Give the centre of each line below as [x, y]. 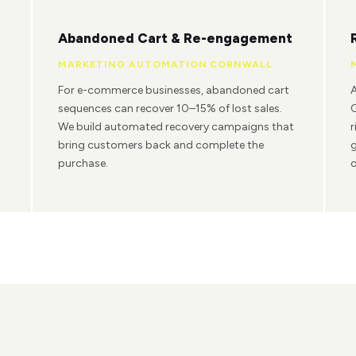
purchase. [83, 164]
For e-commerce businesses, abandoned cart [174, 91]
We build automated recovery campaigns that [176, 127]
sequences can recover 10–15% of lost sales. [170, 109]
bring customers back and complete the [161, 145]
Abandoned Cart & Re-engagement [176, 38]
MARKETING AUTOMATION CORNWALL [166, 64]
